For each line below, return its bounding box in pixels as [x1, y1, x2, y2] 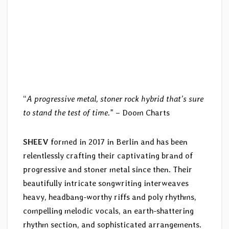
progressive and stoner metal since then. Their [23, 164, 192, 174]
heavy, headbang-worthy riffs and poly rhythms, [23, 192, 196, 202]
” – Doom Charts [110, 107, 170, 118]
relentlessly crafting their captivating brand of [23, 150, 193, 161]
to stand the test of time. [23, 107, 110, 118]
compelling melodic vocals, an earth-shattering [23, 205, 194, 216]
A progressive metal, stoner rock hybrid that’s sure [27, 94, 203, 104]
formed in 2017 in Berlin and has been [49, 136, 188, 147]
